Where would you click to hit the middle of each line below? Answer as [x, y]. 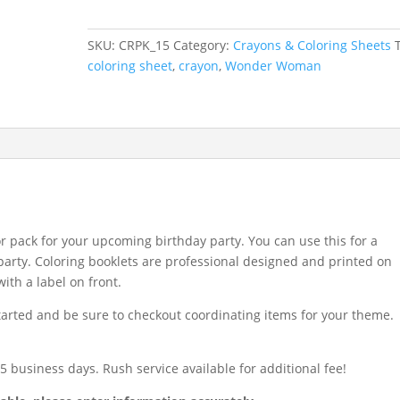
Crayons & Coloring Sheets [312, 45]
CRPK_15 [145, 45]
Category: [204, 45]
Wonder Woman [274, 65]
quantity [112, 93]
